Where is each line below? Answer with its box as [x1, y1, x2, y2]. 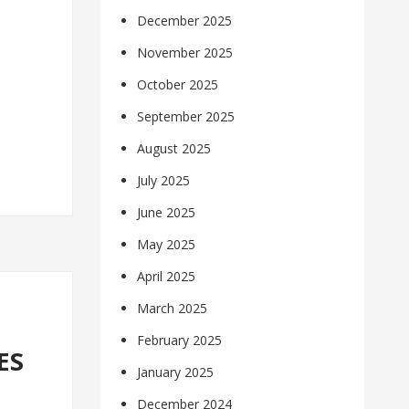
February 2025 [137, 331, 223, 350]
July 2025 [137, 172, 191, 190]
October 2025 [137, 76, 219, 94]
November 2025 [137, 44, 234, 62]
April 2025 [137, 267, 196, 286]
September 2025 [137, 108, 236, 126]
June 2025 [137, 204, 196, 222]
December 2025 [137, 12, 233, 30]
